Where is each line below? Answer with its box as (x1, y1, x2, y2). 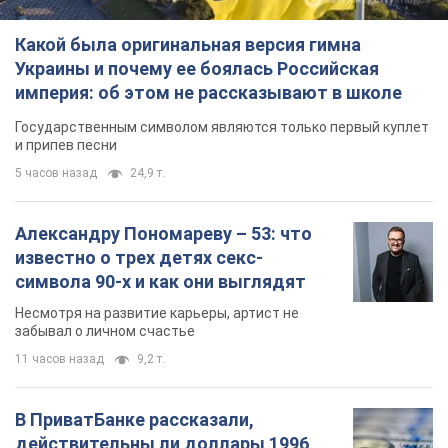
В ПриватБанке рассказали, (15, 409, 254, 431)
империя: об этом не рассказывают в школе (15, 82, 402, 104)
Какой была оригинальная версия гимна (15, 34, 361, 56)
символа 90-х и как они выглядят (15, 271, 306, 293)
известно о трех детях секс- (15, 247, 263, 269)
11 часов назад (15, 352, 104, 367)
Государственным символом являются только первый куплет (15, 119, 429, 136)
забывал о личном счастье (15, 323, 195, 340)
